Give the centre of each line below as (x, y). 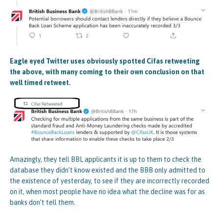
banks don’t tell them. (43, 202)
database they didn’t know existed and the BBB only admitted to (108, 170)
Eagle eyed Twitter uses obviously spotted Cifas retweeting (105, 61)
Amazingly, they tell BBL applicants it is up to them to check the (106, 159)
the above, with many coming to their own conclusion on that (107, 72)
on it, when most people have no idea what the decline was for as (107, 191)
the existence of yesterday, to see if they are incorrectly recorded (109, 181)
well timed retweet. (40, 82)
